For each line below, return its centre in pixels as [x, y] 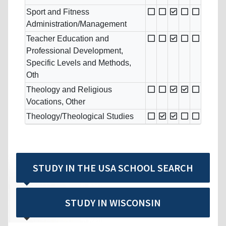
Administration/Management [76, 24]
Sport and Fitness [58, 12]
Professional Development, [75, 51]
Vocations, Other [56, 102]
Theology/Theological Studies [80, 117]
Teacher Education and [68, 39]
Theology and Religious [69, 90]
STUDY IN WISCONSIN [113, 203]
